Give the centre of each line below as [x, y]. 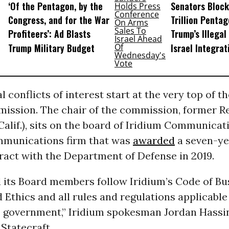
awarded [154, 141]
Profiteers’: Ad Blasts [49, 34]
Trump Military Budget [51, 48]
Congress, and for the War [59, 20]
